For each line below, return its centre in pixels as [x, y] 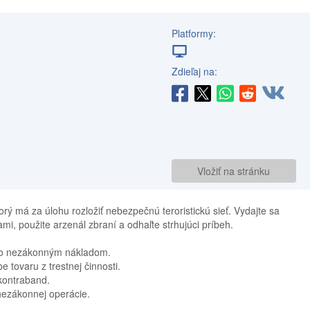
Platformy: [193, 33]
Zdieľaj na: [194, 71]
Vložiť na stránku [234, 171]
